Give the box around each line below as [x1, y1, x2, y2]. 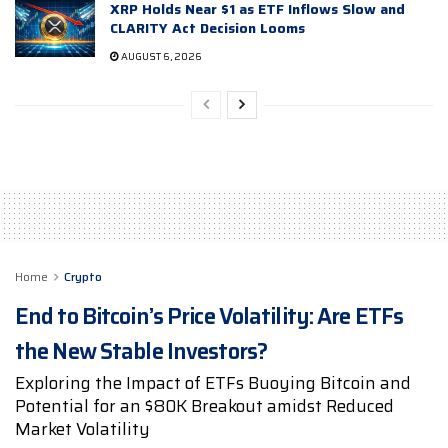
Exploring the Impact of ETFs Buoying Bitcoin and [15, 370, 411, 397]
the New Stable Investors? [15, 333, 267, 369]
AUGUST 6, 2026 [119, 48, 202, 64]
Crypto [64, 266, 102, 286]
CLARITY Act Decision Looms [110, 16, 305, 39]
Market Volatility [15, 416, 150, 443]
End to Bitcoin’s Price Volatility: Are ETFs [15, 298, 404, 334]
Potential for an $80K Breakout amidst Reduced [15, 393, 394, 420]
